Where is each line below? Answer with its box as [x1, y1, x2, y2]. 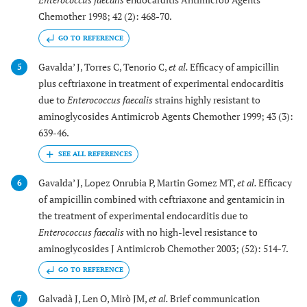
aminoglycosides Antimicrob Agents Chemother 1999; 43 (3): [38, 109, 293, 123]
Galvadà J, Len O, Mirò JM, [38, 292, 149, 306]
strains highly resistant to [153, 93, 260, 106]
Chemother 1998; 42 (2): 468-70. [38, 10, 172, 23]
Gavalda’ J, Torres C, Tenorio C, [38, 60, 169, 73]
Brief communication [170, 292, 260, 306]
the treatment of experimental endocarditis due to [38, 208, 248, 222]
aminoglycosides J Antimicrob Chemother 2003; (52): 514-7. [38, 241, 288, 255]
